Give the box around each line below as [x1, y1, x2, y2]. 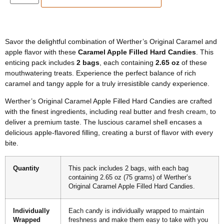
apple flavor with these [5, 48, 78, 56]
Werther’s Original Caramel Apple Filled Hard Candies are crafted [5, 97, 212, 105]
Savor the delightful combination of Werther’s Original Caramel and [5, 37, 217, 46]
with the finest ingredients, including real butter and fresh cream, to [5, 107, 216, 116]
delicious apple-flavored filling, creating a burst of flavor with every [5, 128, 213, 137]
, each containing [99, 58, 155, 67]
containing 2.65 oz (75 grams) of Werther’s [68, 173, 191, 181]
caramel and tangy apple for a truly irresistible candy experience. [5, 79, 209, 88]
